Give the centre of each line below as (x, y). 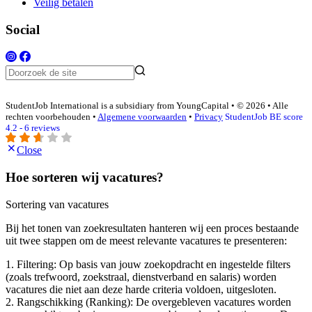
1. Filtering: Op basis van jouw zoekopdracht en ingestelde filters (148, 264)
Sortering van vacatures (57, 204)
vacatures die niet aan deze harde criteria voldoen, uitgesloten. (141, 289)
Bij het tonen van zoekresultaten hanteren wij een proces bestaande (152, 228)
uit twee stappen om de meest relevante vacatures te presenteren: (146, 240)
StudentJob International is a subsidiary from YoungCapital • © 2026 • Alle (147, 106)
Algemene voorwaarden (142, 117)
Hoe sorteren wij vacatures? (85, 178)
